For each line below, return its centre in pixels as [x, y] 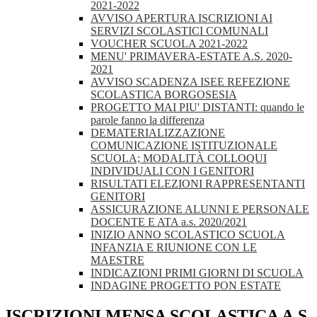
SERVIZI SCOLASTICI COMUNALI [179, 31]
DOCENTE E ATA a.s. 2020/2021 [169, 222]
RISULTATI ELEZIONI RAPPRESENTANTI [198, 184]
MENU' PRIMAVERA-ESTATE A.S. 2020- [191, 57]
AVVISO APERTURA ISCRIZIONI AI [181, 18]
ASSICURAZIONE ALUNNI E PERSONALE [200, 209]
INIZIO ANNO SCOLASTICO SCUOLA [188, 235]
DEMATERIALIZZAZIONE [158, 133]
